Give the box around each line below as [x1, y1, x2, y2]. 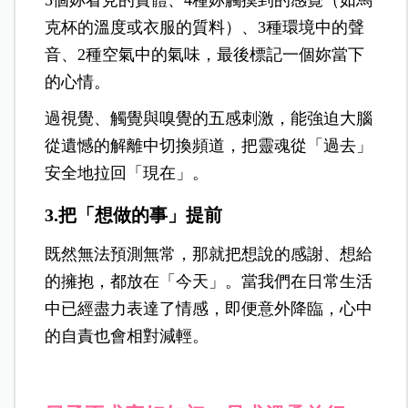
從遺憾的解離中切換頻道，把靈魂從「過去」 [45, 136, 373, 155]
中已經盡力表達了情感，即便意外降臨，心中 [45, 299, 373, 318]
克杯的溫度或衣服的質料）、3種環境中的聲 [45, 17, 365, 36]
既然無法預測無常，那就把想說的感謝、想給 [45, 244, 373, 263]
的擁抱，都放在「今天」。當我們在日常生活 [45, 271, 373, 291]
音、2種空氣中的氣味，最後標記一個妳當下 [45, 45, 365, 64]
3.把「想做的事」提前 [45, 204, 223, 225]
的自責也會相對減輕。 [45, 326, 209, 345]
